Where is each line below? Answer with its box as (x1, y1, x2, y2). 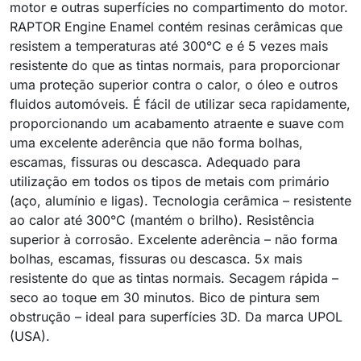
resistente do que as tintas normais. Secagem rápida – (10, 270, 338, 286)
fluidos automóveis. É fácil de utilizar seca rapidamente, (10, 96, 351, 112)
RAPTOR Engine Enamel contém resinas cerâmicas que (10, 19, 342, 35)
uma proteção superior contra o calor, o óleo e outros (10, 77, 338, 93)
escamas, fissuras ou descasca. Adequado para (10, 154, 301, 170)
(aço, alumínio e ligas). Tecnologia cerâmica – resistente (10, 193, 351, 209)
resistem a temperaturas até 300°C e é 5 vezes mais (10, 38, 328, 54)
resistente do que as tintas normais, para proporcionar (10, 57, 340, 73)
